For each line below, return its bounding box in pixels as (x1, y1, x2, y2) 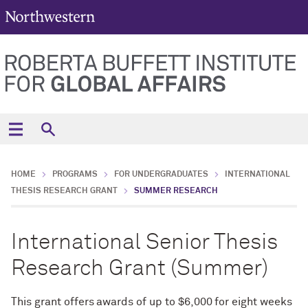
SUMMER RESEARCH (134, 187, 218, 195)
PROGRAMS (52, 170, 98, 179)
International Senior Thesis (11, 232, 278, 254)
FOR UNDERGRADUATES (114, 170, 208, 179)
